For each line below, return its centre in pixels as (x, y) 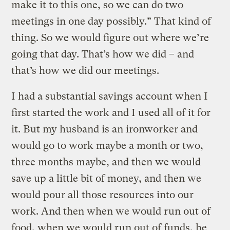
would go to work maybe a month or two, (108, 145)
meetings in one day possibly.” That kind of (111, 21)
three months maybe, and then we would (106, 162)
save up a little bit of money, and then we (107, 178)
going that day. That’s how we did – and (103, 54)
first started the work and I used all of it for (111, 112)
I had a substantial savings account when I (110, 96)
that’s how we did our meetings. (87, 70)
